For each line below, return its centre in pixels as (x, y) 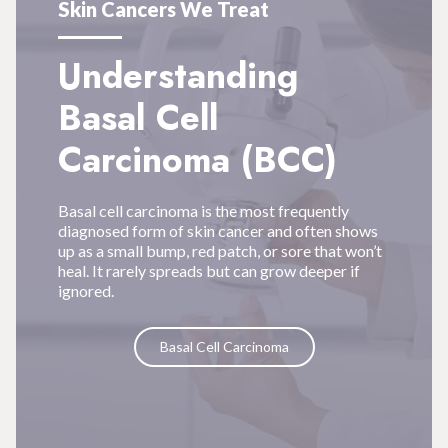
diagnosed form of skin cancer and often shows (217, 231)
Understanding (177, 76)
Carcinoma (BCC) (197, 160)
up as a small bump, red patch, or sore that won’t (219, 251)
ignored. (85, 291)
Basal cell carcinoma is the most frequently (203, 211)
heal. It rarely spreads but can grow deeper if (208, 271)
